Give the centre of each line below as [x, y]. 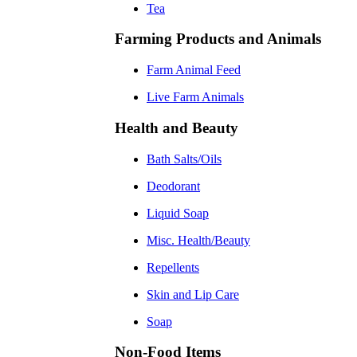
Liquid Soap [178, 213]
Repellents [173, 267]
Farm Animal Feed [194, 70]
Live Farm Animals [195, 97]
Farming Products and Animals [218, 39]
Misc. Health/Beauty [198, 240]
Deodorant [173, 186]
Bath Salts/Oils [184, 159]
